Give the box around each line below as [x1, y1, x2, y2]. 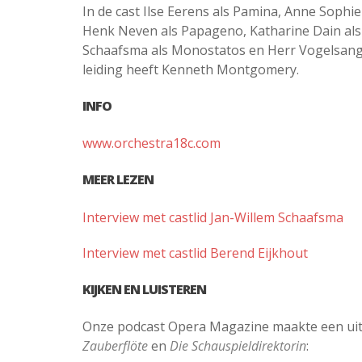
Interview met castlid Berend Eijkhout [82, 243, 308, 262]
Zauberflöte [82, 337, 148, 356]
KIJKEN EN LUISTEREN [82, 280, 206, 298]
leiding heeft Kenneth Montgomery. [82, 60, 299, 78]
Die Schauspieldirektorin [170, 337, 306, 356]
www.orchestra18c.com [82, 134, 221, 153]
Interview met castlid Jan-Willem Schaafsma [82, 208, 343, 226]
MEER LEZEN [82, 170, 154, 189]
